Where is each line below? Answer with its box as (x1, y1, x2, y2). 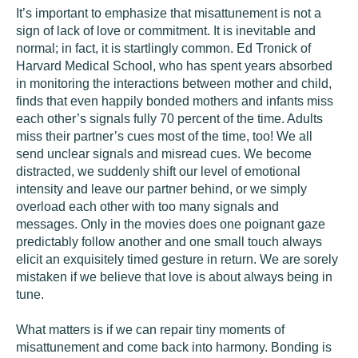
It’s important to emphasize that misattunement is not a (16, 6, 321, 20)
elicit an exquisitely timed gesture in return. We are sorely (16, 253, 338, 266)
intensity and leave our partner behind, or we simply (16, 182, 307, 196)
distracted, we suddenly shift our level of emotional (16, 165, 300, 178)
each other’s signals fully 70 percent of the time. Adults (16, 112, 323, 125)
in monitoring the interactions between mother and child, (16, 77, 332, 90)
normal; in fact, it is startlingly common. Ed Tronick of (16, 42, 311, 55)
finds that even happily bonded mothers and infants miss (16, 94, 333, 108)
